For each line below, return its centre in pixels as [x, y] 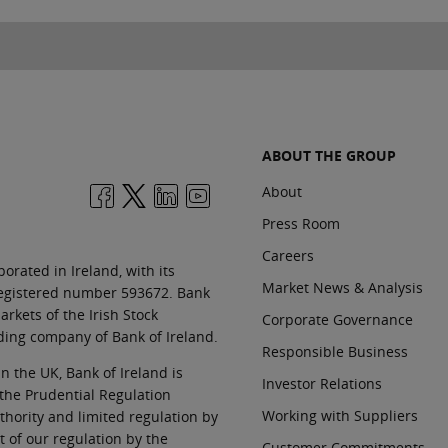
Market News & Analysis [342, 287]
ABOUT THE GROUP [329, 155]
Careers [288, 255]
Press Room [301, 223]
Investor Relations [322, 383]
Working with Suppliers [340, 415]
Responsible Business [335, 351]
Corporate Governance [337, 319]
